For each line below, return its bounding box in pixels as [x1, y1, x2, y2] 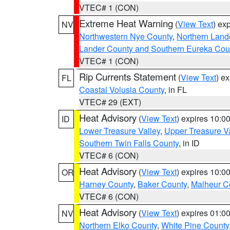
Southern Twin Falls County [79, 137, 179, 149]
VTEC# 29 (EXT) [79, 96, 141, 108]
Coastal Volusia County [79, 84, 164, 95]
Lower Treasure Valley [79, 125, 160, 137]
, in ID [179, 137, 200, 149]
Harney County [79, 178, 133, 190]
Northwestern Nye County [79, 30, 172, 42]
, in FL [164, 84, 187, 95]
